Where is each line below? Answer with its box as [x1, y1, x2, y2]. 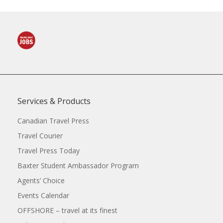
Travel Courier [17, 131, 63, 141]
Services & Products [17, 96, 91, 107]
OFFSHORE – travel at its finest [17, 206, 117, 216]
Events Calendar [17, 191, 69, 201]
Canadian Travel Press [17, 116, 89, 126]
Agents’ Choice [17, 176, 65, 186]
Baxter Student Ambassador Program [17, 161, 139, 171]
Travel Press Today [17, 146, 80, 156]
